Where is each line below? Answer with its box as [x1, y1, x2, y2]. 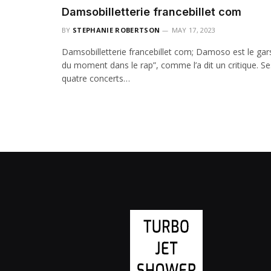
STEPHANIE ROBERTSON [73, 25, 160, 35]
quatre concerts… [62, 73, 130, 85]
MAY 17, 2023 [171, 25, 216, 35]
